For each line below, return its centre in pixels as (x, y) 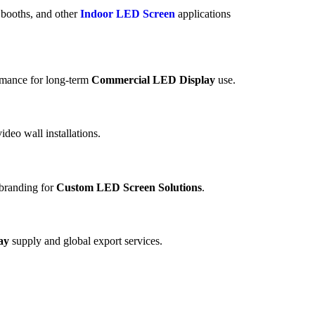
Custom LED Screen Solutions (129, 187)
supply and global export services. (86, 241)
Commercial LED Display (153, 80)
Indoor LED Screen (128, 13)
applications (203, 13)
